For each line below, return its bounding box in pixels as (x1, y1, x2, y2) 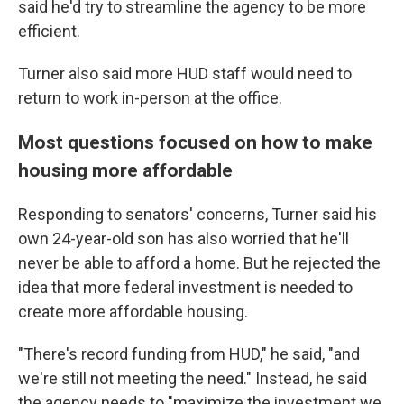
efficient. (18, 22, 80, 41)
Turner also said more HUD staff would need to (18, 64, 352, 83)
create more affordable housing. (18, 302, 248, 321)
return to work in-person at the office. (18, 88, 282, 107)
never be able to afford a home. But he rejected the (18, 253, 381, 272)
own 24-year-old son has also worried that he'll (18, 229, 349, 248)
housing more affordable (18, 159, 233, 181)
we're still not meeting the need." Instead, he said (18, 369, 367, 388)
